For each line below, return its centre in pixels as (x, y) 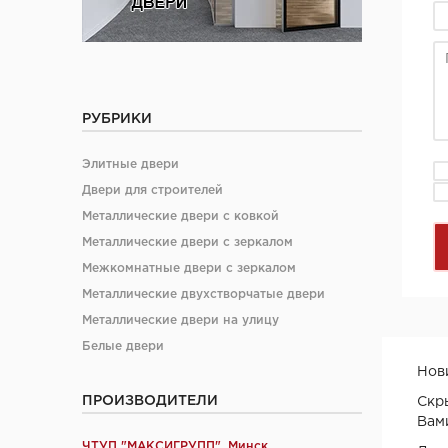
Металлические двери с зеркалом (187, 242)
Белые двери (123, 346)
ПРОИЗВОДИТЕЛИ (150, 401)
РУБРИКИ (117, 119)
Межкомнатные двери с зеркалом (189, 268)
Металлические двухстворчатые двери (203, 294)
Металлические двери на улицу (180, 320)
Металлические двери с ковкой (180, 216)
